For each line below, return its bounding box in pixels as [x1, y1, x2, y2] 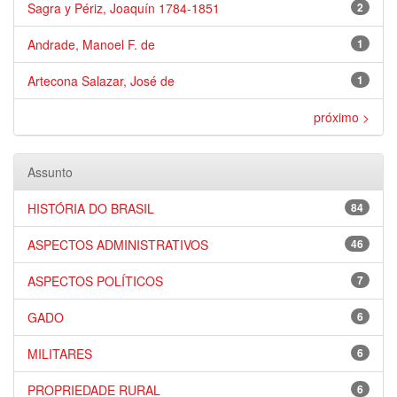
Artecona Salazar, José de [27, 72, 175, 90]
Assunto [27, 163, 73, 181]
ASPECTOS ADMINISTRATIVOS [27, 236, 208, 253]
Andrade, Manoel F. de [27, 35, 155, 53]
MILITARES [27, 345, 92, 362]
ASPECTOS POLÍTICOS [27, 272, 163, 290]
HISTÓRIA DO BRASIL [27, 199, 154, 217]
